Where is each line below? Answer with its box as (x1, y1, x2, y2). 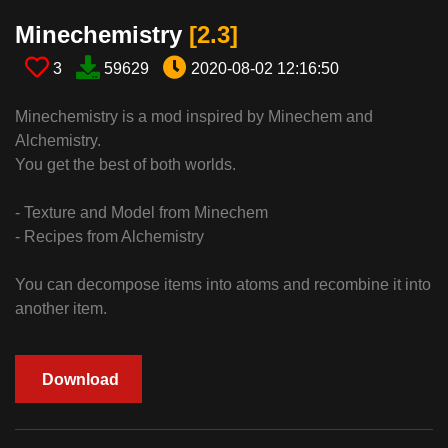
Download (42, 371, 119, 389)
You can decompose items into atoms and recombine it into (15, 276, 431, 294)
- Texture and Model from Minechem (15, 204, 268, 222)
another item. (15, 300, 107, 318)
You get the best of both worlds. (15, 156, 236, 174)
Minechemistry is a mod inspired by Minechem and (15, 108, 373, 126)
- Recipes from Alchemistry (15, 228, 204, 246)
